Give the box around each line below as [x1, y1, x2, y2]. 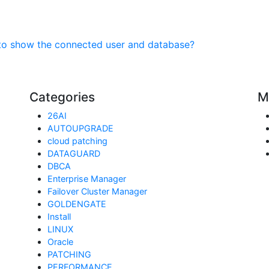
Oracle [47, 237, 73, 247]
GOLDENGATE [47, 199, 106, 209]
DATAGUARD [47, 148, 100, 159]
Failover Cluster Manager [47, 186, 147, 196]
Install [47, 211, 71, 222]
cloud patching [47, 136, 107, 146]
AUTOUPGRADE [47, 123, 113, 133]
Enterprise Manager [47, 174, 126, 184]
